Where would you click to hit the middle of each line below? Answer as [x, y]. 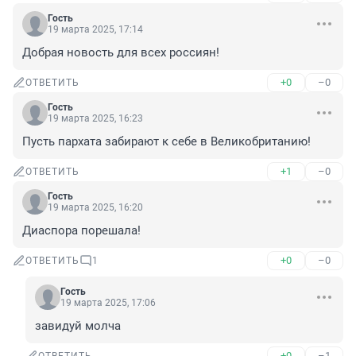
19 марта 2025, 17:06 [108, 303]
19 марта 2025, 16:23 [95, 119]
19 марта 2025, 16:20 [95, 208]
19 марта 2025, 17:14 [95, 30]
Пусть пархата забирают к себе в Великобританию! [166, 142]
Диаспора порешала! [81, 231]
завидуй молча [78, 326]
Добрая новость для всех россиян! [121, 53]
